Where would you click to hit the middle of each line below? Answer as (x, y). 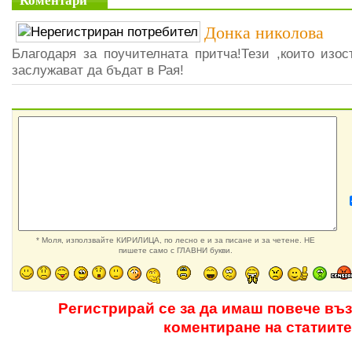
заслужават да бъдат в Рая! (98, 70)
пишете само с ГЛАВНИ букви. (175, 250)
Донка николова (264, 33)
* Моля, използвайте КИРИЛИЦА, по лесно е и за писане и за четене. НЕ (175, 240)
